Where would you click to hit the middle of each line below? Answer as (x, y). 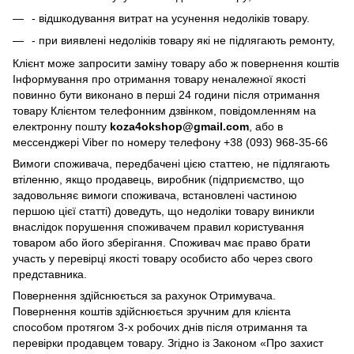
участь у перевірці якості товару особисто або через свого (163, 258)
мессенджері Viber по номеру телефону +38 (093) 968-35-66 (170, 142)
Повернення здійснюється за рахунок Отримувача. (144, 295)
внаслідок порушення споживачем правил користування (158, 226)
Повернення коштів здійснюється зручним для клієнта (152, 311)
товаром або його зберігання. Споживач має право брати (162, 242)
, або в (266, 126)
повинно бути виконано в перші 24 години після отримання (166, 94)
